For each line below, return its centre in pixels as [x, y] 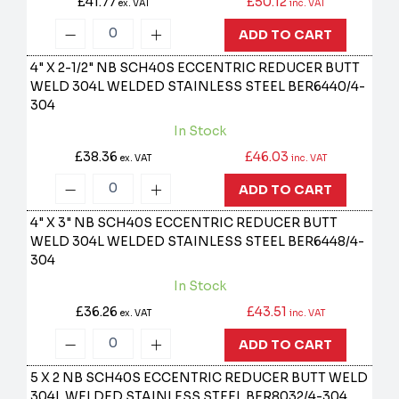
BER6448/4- [326, 242]
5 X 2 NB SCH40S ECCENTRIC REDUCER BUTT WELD [199, 378]
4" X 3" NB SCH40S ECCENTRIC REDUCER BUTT [184, 223]
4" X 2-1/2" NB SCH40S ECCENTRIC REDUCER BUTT [195, 68]
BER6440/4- [327, 87]
